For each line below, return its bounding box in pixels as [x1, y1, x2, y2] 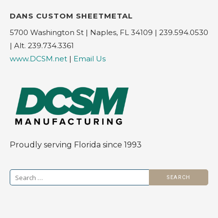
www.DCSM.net [10, 54, 67, 63]
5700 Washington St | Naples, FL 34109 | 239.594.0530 [10, 27, 208, 37]
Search [9, 171, 36, 180]
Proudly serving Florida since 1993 [10, 140, 142, 149]
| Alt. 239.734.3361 [10, 40, 74, 50]
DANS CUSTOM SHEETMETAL [10, 11, 133, 20]
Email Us [73, 54, 106, 63]
